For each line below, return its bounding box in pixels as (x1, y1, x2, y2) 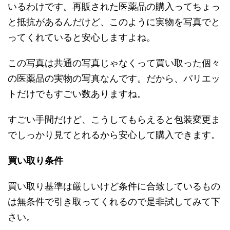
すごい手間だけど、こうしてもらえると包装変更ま (8, 114, 220, 125)
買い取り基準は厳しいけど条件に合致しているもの (8, 181, 220, 192)
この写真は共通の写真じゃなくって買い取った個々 (8, 57, 220, 69)
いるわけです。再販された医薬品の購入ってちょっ (8, 1, 220, 12)
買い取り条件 (8, 155, 63, 166)
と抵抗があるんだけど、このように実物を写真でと (8, 16, 220, 28)
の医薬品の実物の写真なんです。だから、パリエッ (8, 73, 220, 84)
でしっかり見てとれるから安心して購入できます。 (8, 129, 220, 141)
